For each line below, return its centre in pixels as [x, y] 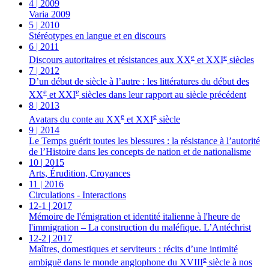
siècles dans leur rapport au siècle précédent [163, 95]
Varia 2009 [50, 14]
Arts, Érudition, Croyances [80, 173]
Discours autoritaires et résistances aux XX [110, 60]
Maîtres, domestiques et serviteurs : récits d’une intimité [133, 249]
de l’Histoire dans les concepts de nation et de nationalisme [140, 151]
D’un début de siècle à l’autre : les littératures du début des [139, 82]
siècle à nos [229, 262]
